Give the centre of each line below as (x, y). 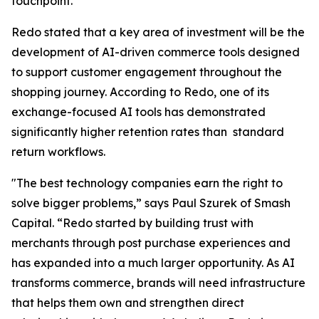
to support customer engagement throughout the (147, 72)
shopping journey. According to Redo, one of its (140, 92)
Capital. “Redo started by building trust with (132, 223)
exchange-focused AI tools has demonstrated (138, 112)
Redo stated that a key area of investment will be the (158, 32)
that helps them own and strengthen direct (128, 303)
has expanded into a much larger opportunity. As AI (153, 263)
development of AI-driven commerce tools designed (156, 52)
